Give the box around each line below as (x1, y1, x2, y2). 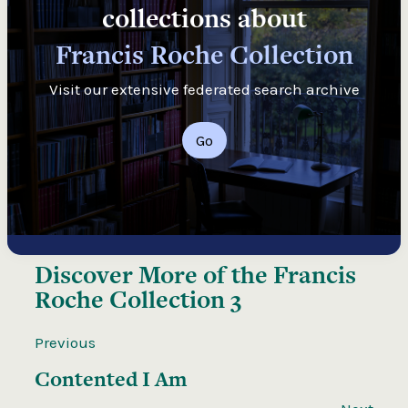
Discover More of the (35, 257, 273, 291)
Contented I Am (35, 363, 187, 393)
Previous (35, 332, 96, 352)
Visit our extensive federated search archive (48, 79, 360, 98)
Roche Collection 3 (35, 281, 241, 316)
